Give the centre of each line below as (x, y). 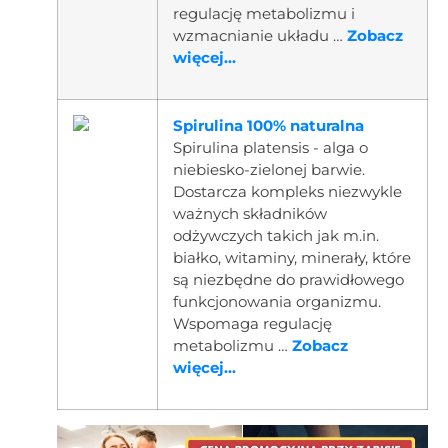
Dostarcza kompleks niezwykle (287, 191)
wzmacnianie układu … (259, 35)
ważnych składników (249, 213)
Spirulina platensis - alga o (270, 147)
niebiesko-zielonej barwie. (268, 169)
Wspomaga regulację (252, 323)
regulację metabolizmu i (263, 13)
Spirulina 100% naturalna (268, 125)
